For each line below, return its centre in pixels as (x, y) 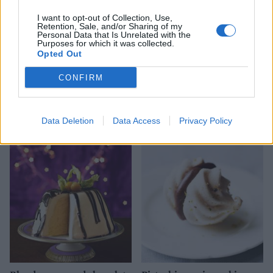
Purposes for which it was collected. (106, 43)
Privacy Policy (205, 121)
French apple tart (179, 108)
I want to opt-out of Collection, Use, (105, 18)
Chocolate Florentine (57, 108)
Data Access (136, 121)
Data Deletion (67, 121)
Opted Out (60, 54)
